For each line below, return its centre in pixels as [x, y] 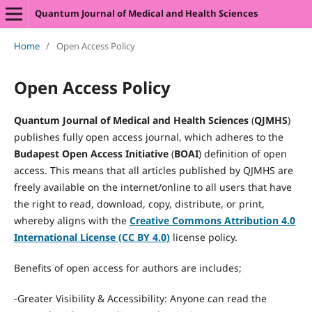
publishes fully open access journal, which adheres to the [148, 136]
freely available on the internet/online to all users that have [153, 187]
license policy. [203, 237]
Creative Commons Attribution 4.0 [212, 220]
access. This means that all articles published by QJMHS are [153, 170]
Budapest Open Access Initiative [91, 153]
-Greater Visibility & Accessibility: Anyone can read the [140, 298]
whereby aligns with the [71, 220]
